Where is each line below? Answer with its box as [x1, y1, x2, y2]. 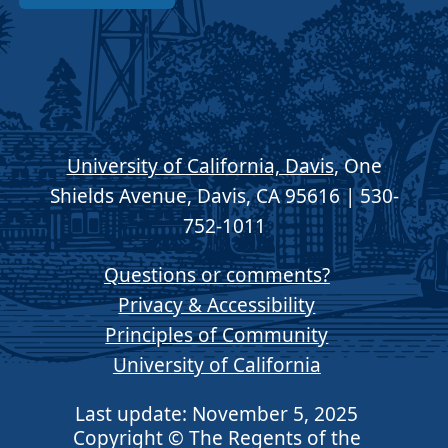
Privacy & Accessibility [118, 292, 316, 319]
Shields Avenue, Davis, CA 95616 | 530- [49, 183, 399, 210]
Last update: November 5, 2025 [75, 401, 359, 428]
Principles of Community [105, 322, 329, 349]
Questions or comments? [103, 262, 330, 289]
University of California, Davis [66, 153, 334, 180]
